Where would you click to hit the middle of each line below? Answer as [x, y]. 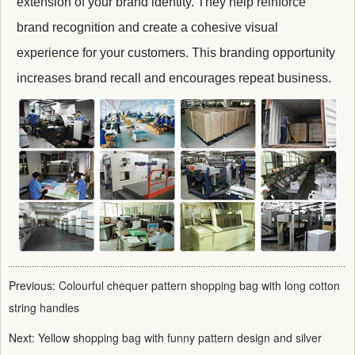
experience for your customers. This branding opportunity [176, 52]
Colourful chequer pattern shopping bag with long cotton [199, 285]
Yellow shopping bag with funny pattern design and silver [180, 337]
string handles [44, 307]
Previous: [34, 285]
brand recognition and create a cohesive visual [147, 27]
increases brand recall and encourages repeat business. [174, 78]
